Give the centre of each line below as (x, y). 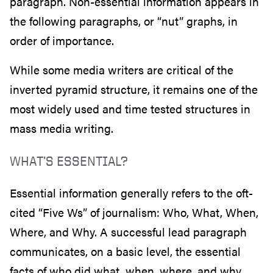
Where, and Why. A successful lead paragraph (128, 232)
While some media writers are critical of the (122, 69)
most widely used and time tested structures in (130, 108)
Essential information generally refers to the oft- (131, 193)
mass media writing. (62, 128)
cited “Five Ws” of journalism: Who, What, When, (134, 212)
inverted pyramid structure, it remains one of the (134, 89)
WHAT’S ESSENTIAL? (69, 160)
